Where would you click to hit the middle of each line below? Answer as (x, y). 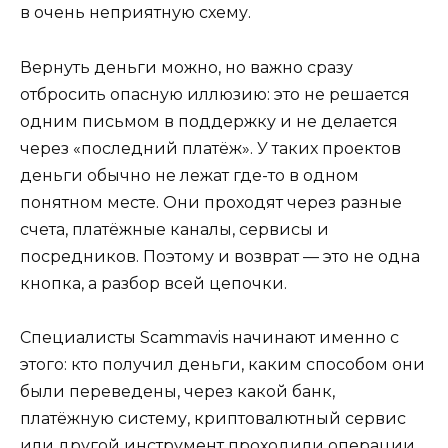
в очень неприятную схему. (135, 13)
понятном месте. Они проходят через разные (211, 202)
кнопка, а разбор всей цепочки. (153, 283)
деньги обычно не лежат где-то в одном (189, 175)
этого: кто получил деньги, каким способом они (222, 364)
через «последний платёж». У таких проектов (210, 148)
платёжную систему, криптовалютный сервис (213, 418)
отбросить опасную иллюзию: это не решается (215, 94)
